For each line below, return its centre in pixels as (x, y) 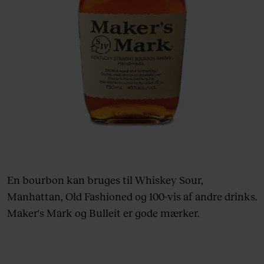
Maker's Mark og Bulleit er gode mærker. (103, 213)
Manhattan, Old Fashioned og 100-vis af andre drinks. (132, 197)
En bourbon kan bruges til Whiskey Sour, (105, 180)
